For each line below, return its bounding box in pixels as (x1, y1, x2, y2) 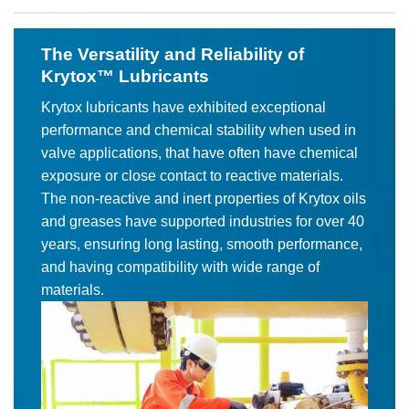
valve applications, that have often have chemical (41, 145, 358, 162)
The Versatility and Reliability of (41, 44, 304, 64)
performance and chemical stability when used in (41, 122, 356, 139)
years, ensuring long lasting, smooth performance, (41, 236, 362, 253)
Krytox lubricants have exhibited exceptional (41, 100, 326, 116)
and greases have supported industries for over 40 (41, 214, 364, 230)
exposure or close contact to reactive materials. (41, 168, 347, 184)
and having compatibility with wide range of (41, 259, 320, 276)
